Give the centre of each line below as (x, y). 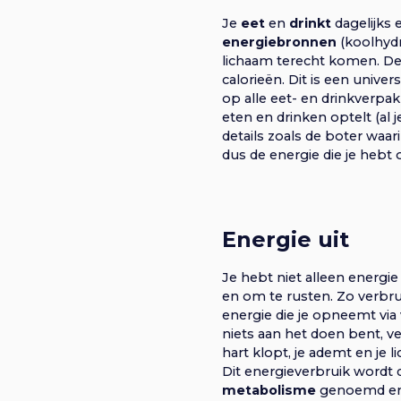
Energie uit (286, 239)
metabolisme (269, 390)
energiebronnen (279, 42)
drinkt (310, 23)
